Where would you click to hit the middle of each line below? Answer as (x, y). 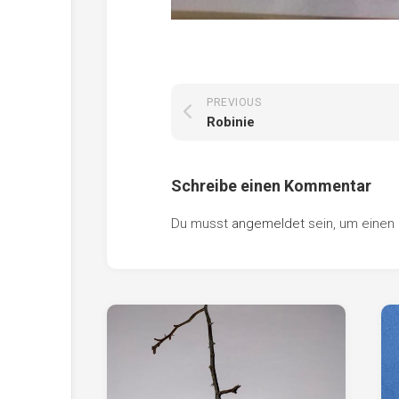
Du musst (201, 223)
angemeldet (268, 223)
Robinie (231, 122)
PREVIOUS (234, 102)
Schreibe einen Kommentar (271, 185)
